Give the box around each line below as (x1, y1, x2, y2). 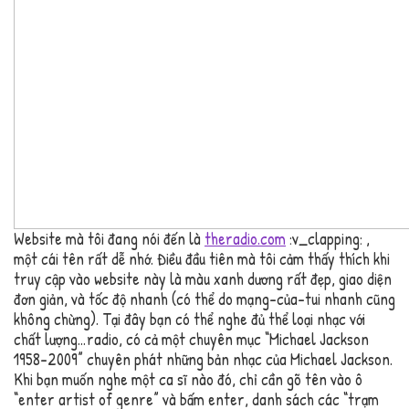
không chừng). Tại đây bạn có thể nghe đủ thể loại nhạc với (14, 308, 365, 331)
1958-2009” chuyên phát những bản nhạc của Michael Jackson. (14, 348, 393, 372)
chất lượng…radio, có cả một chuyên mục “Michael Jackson (14, 328, 369, 351)
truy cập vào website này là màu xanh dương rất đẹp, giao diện (14, 267, 392, 291)
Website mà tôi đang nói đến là (14, 227, 204, 251)
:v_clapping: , (286, 227, 370, 251)
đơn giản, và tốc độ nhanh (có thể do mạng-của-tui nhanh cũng (14, 288, 395, 311)
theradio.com (204, 227, 286, 251)
